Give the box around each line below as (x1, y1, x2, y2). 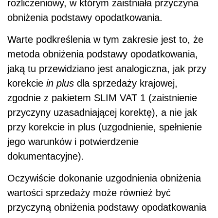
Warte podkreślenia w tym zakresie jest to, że (7, 34, 203, 45)
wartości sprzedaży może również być (7, 187, 171, 198)
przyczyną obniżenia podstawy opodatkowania (7, 201, 206, 213)
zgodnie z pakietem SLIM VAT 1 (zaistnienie (7, 92, 197, 103)
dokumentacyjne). (7, 150, 84, 162)
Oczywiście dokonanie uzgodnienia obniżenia (7, 172, 201, 183)
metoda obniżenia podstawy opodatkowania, (7, 48, 198, 59)
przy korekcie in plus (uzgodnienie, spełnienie (7, 121, 202, 132)
